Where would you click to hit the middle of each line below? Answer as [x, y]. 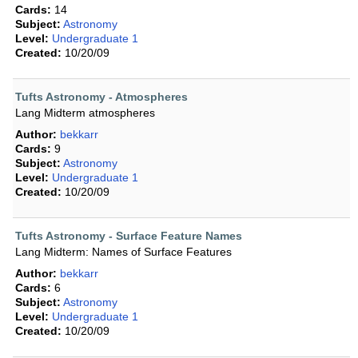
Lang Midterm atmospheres [85, 113]
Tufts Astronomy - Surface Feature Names [129, 236]
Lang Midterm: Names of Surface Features [123, 252]
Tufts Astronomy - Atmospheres [101, 97]
